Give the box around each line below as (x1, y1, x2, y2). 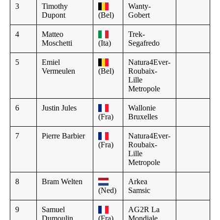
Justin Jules (42, 103, 77, 112)
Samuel (42, 205, 65, 214)
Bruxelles (128, 112, 158, 121)
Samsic (128, 186, 150, 194)
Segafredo (128, 38, 160, 47)
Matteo (42, 29, 63, 38)
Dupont (42, 10, 65, 19)
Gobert (128, 10, 150, 19)
